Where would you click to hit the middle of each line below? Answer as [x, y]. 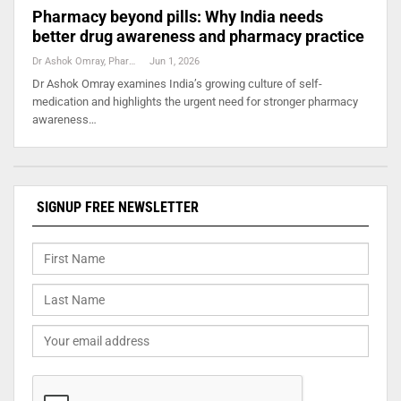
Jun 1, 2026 [175, 61]
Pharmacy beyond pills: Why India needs [178, 16]
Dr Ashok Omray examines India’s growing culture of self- [177, 83]
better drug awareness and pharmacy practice [198, 36]
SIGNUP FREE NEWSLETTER [118, 207]
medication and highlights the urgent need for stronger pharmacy [195, 101]
